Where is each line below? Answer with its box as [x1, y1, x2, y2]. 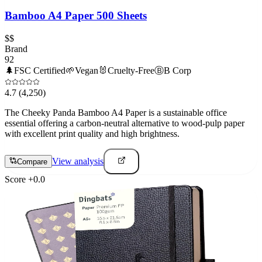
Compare [17, 157, 47, 167]
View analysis [52, 156, 104, 167]
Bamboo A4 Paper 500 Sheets [5, 9, 147, 22]
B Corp [164, 65, 191, 76]
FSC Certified [14, 65, 65, 76]
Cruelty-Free [108, 65, 154, 76]
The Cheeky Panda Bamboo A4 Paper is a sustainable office [5, 108, 227, 118]
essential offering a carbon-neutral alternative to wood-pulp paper [5, 118, 244, 129]
